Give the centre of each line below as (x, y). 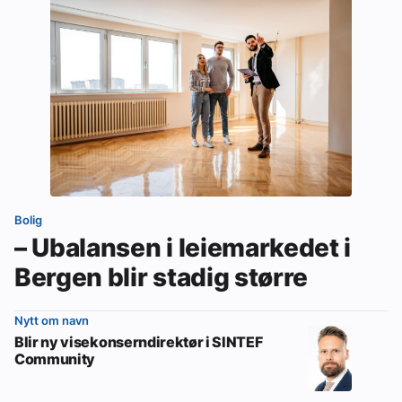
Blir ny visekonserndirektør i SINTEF (139, 342)
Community (55, 359)
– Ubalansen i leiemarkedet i (183, 248)
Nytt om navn (52, 321)
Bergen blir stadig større (161, 278)
